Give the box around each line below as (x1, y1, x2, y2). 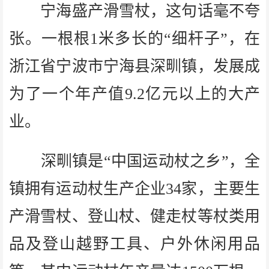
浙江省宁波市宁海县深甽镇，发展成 (9, 57, 260, 75)
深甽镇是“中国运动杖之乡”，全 (9, 152, 260, 170)
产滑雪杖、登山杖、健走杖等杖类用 (9, 207, 260, 225)
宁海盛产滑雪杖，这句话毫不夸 (9, 2, 260, 20)
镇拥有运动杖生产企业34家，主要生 (9, 180, 260, 198)
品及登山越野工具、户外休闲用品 (9, 235, 260, 253)
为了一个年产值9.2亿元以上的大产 (9, 85, 260, 103)
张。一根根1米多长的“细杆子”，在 (9, 29, 260, 47)
